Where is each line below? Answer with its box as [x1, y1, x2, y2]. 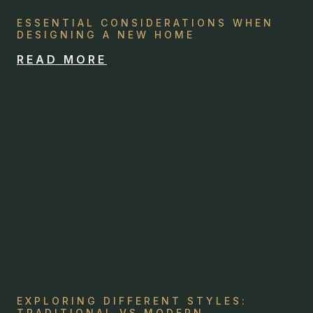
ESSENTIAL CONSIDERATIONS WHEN [17, 17, 274, 29]
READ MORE [17, 52, 107, 66]
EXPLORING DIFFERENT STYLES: [17, 295, 247, 307]
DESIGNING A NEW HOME [17, 29, 195, 41]
